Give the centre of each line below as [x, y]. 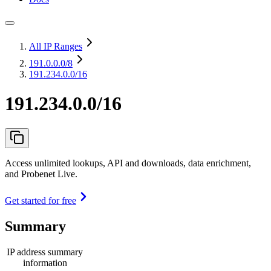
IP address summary [45, 252]
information [45, 263]
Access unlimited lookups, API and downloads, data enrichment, [128, 163]
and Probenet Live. [41, 174]
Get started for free [41, 200]
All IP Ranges [56, 46]
